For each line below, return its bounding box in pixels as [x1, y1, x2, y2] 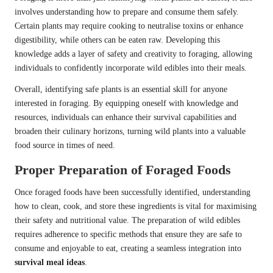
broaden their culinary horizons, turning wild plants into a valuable [15, 127, 246, 136]
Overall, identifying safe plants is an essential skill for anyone [15, 85, 227, 94]
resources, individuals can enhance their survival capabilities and [15, 113, 236, 122]
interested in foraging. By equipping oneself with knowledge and [15, 99, 238, 108]
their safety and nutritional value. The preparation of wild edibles [15, 216, 240, 225]
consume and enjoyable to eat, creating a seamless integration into [15, 244, 241, 253]
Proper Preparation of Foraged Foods [15, 162, 231, 178]
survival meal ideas [15, 258, 85, 268]
